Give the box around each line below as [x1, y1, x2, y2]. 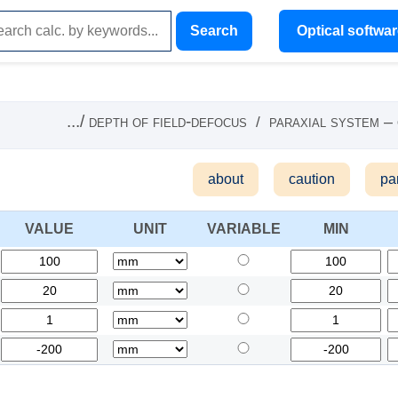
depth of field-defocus [84, 112, 251, 131]
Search [189, 23, 238, 38]
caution [289, 171, 335, 187]
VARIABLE [206, 221, 281, 236]
